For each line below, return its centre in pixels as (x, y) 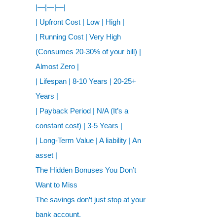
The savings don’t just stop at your (91, 200)
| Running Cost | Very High (78, 37)
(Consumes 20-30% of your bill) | (88, 52)
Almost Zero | (57, 66)
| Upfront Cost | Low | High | (80, 22)
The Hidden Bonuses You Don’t (86, 170)
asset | (46, 155)
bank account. (58, 214)
